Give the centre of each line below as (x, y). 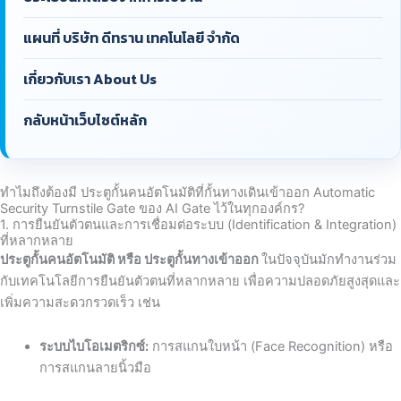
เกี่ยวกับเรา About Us (90, 78)
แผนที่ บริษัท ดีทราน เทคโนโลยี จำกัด (132, 37)
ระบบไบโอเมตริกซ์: (94, 347)
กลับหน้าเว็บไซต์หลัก (85, 119)
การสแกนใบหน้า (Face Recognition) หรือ (270, 347)
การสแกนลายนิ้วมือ (95, 368)
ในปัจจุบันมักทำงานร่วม (329, 259)
